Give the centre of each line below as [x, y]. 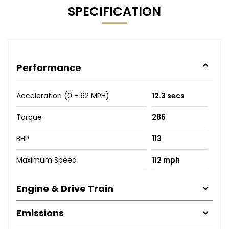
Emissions [40, 213]
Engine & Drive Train [65, 188]
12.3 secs [168, 95]
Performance [49, 67]
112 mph [166, 160]
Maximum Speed [47, 160]
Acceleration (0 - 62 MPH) [63, 95]
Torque [29, 117]
